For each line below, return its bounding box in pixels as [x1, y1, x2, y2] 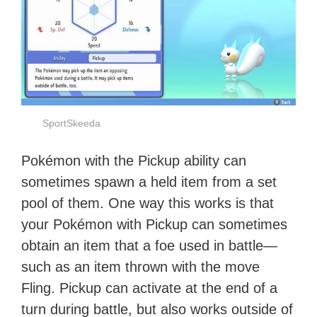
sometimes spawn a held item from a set [21, 174, 277, 190]
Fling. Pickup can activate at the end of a [21, 280, 278, 296]
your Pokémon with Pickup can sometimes [21, 217, 288, 233]
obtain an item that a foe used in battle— [21, 238, 278, 254]
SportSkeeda [42, 117, 101, 129]
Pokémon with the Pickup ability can [21, 153, 247, 169]
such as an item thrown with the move [21, 259, 260, 275]
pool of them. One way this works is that [21, 195, 275, 212]
